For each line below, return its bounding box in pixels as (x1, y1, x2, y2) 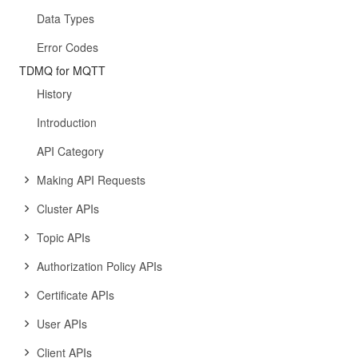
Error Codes (37, 39, 98, 55)
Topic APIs (37, 229, 90, 245)
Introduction (37, 114, 97, 130)
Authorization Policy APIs (37, 258, 162, 274)
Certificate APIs (37, 287, 114, 303)
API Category (37, 143, 104, 159)
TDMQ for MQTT (19, 62, 105, 78)
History (37, 86, 72, 101)
